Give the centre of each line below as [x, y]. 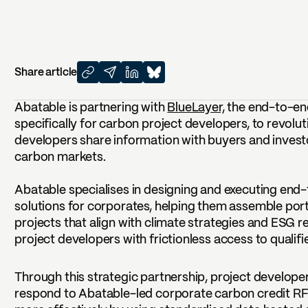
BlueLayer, [196, 108]
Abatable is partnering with [91, 108]
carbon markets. [60, 157]
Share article [46, 72]
